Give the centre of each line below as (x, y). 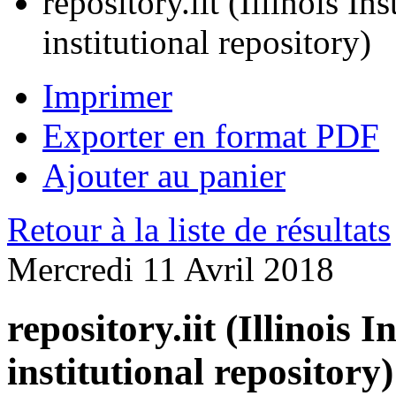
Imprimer (107, 96)
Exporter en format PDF (211, 136)
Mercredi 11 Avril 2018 (171, 270)
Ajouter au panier (164, 176)
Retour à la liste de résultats (199, 230)
